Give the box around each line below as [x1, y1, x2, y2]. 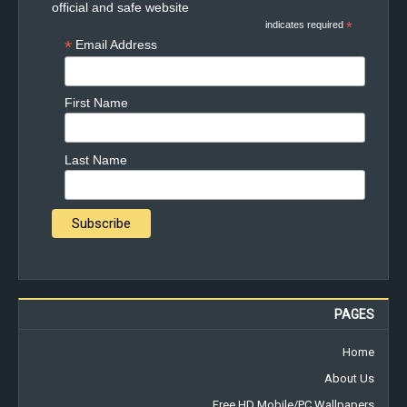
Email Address [74, 37, 157, 52]
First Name [64, 95, 128, 111]
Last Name [64, 152, 127, 167]
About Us [324, 372, 374, 386]
